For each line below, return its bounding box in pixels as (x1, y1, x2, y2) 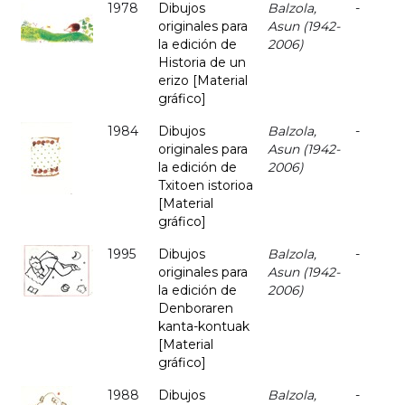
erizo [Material (158, 72, 248, 89)
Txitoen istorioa (158, 177, 253, 194)
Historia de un (158, 54, 246, 71)
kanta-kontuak (158, 318, 250, 335)
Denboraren (158, 300, 233, 317)
